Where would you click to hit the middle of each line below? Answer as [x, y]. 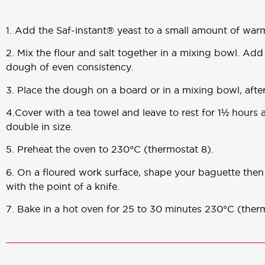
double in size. [39, 127]
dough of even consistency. [70, 67]
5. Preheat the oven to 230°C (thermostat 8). [110, 149]
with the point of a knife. [63, 186]
